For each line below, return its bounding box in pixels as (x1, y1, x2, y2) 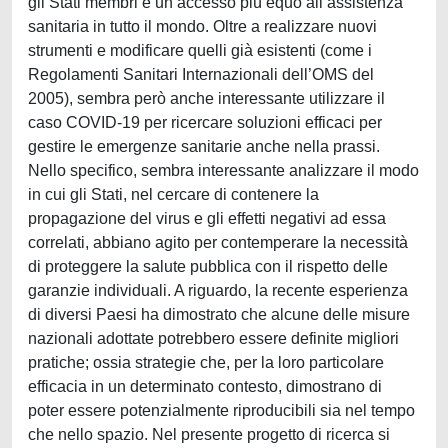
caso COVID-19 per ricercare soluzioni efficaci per (28, 114, 382, 131)
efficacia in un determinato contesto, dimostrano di (28, 378, 382, 395)
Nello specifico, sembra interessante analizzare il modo (28, 162, 419, 179)
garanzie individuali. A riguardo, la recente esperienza (28, 282, 408, 299)
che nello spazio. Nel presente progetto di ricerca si (28, 426, 390, 443)
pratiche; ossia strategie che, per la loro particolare (28, 354, 384, 371)
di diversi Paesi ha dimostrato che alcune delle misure (28, 306, 410, 323)
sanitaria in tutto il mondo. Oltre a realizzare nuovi (28, 18, 377, 35)
